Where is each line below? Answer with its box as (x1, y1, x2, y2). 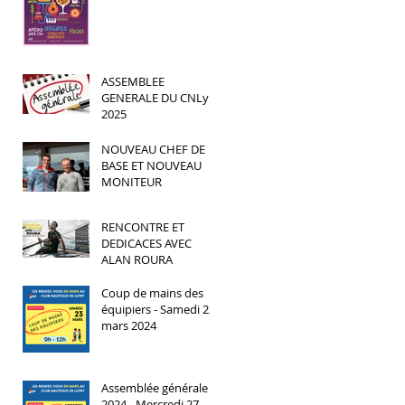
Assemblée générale (101, 380, 208, 396)
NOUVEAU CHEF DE (101, 141, 205, 157)
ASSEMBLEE (101, 73, 165, 89)
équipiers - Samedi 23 (101, 301, 215, 317)
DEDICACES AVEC (101, 235, 192, 251)
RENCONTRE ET (101, 219, 184, 235)
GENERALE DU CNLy (101, 89, 209, 106)
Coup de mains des (101, 285, 203, 301)
